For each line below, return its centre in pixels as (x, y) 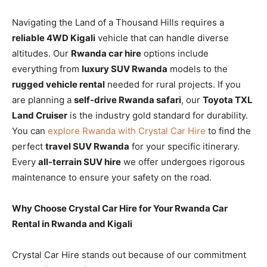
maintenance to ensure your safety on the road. (112, 177)
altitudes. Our (41, 53)
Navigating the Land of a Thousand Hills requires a (118, 22)
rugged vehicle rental (58, 84)
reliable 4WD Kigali (54, 38)
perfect (29, 146)
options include (175, 53)
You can (30, 131)
